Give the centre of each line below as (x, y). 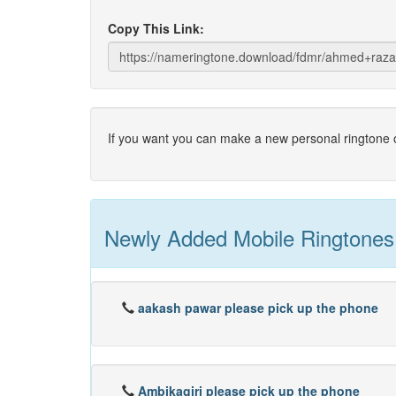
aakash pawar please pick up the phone (258, 308)
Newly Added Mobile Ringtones (249, 237)
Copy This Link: (156, 28)
